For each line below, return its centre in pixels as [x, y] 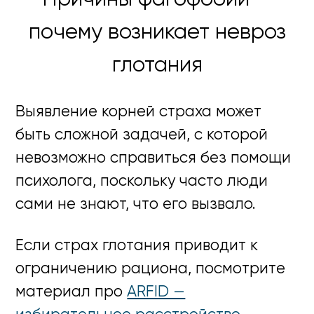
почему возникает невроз [157, 32]
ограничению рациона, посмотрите [151, 269]
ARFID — [156, 293]
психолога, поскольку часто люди [142, 181]
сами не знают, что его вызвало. [136, 204]
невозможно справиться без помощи [153, 158]
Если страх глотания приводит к [137, 246]
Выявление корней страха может [139, 112]
